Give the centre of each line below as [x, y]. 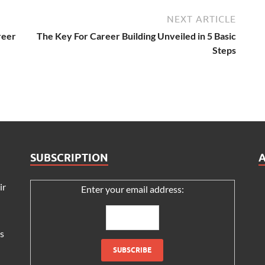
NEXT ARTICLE [201, 19]
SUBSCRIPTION [69, 158]
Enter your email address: [132, 189]
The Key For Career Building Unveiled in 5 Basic [136, 36]
